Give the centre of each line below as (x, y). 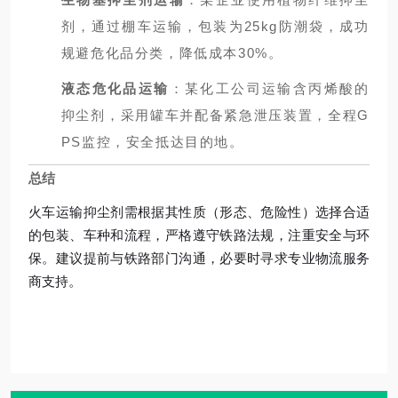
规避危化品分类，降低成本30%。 (172, 53)
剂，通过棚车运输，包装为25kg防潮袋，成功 (215, 26)
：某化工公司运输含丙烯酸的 (269, 88)
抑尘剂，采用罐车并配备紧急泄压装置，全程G (215, 115)
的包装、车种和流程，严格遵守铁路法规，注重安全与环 (199, 235)
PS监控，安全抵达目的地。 (152, 142)
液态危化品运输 (115, 88)
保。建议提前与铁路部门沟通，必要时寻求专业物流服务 (199, 258)
